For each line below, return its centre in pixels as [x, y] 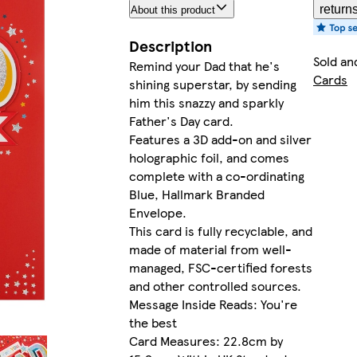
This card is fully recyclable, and [220, 231]
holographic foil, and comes [209, 158]
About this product [173, 10]
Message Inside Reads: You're [213, 304]
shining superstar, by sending [212, 84]
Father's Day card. [181, 121]
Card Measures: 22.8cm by [206, 341]
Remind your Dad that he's [204, 66]
